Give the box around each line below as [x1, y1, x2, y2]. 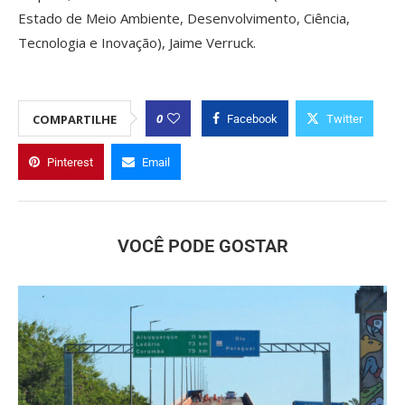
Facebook [227, 111, 278, 126]
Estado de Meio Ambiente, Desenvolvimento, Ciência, [18, 8, 350, 27]
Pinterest [47, 155, 93, 169]
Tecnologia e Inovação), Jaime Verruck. [18, 33, 256, 52]
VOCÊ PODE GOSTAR [117, 234, 288, 257]
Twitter [326, 111, 363, 126]
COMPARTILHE [33, 110, 117, 127]
